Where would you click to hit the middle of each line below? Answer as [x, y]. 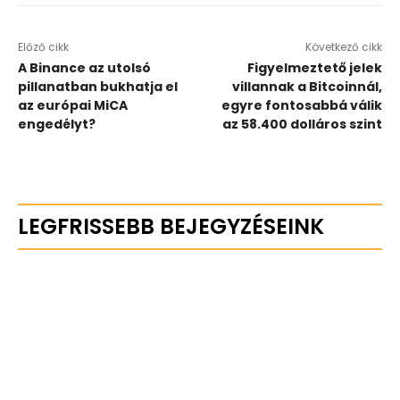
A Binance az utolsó [84, 67]
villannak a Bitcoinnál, [307, 86]
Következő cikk [343, 46]
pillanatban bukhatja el [98, 86]
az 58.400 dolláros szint [302, 124]
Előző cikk [43, 46]
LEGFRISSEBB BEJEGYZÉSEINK [171, 226]
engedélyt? [57, 124]
